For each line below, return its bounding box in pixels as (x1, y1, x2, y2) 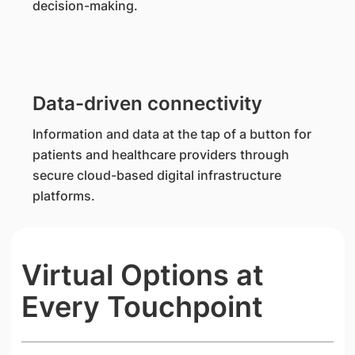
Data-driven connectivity (32, 92, 267, 115)
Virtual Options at (21, 258, 264, 292)
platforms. (32, 188, 98, 204)
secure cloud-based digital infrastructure (32, 167, 281, 183)
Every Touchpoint (21, 289, 263, 324)
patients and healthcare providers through (32, 147, 289, 162)
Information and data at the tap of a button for (32, 126, 311, 142)
